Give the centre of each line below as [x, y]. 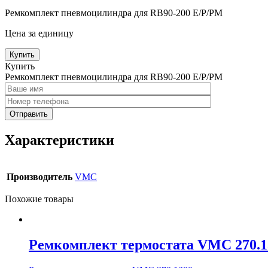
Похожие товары [39, 199]
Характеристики [60, 140]
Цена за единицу [39, 33]
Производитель [39, 176]
